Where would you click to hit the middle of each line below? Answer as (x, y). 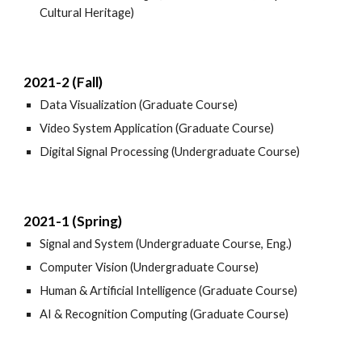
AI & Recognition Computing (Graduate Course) (164, 314)
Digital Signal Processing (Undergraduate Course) (170, 152)
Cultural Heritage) (87, 13)
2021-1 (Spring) (73, 221)
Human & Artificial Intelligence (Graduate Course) (169, 290)
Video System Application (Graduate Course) (157, 128)
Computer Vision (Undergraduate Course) (149, 267)
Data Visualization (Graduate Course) (139, 105)
